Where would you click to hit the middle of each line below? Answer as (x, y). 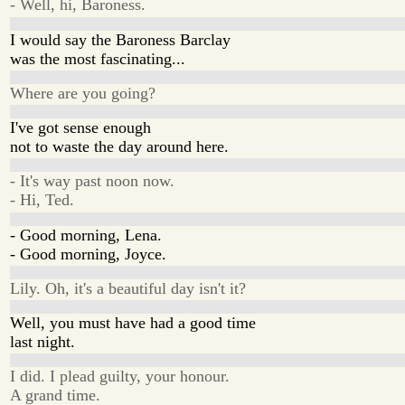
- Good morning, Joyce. (89, 254)
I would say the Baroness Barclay (121, 39)
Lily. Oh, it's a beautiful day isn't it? (128, 288)
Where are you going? (83, 93)
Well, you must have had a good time (133, 323)
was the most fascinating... (98, 58)
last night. (43, 342)
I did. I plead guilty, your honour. (120, 377)
